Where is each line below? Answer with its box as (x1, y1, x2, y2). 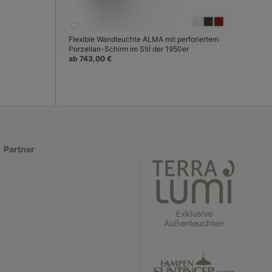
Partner (4, 144, 35, 154)
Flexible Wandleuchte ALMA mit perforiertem (69, 35, 219, 44)
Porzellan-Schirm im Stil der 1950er (69, 44, 189, 53)
